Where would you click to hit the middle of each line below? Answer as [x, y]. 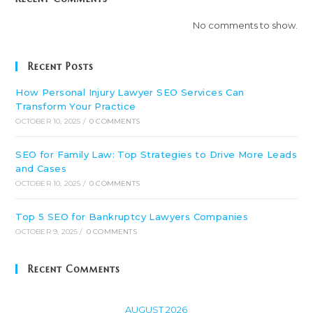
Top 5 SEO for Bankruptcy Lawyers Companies [132, 217]
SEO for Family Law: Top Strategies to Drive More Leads [156, 154]
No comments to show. [245, 25]
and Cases [41, 168]
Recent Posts [61, 66]
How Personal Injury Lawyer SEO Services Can [130, 92]
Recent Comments [74, 269]
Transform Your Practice [76, 106]
